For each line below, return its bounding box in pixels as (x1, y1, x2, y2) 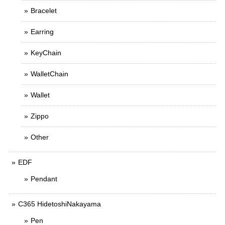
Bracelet (31, 7, 57, 15)
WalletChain (31, 70, 68, 78)
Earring (31, 28, 54, 36)
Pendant (31, 175, 57, 183)
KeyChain (31, 49, 61, 57)
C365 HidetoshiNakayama (18, 200, 101, 208)
